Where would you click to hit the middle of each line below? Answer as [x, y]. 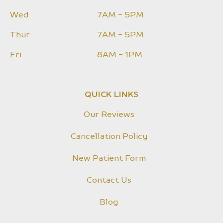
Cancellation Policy [109, 137]
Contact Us [109, 180]
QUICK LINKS [111, 95]
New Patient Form [109, 159]
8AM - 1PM [119, 55]
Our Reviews [109, 115]
